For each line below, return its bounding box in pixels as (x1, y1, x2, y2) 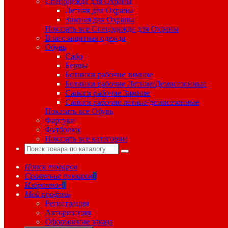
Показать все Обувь (45, 107, 113, 116)
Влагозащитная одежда (45, 34, 125, 43)
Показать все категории (45, 134, 127, 144)
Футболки (45, 125, 80, 134)
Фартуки (45, 116, 75, 125)
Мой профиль (24, 190, 70, 199)
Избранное (24, 181, 62, 190)
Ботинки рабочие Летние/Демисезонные (65, 79, 206, 89)
